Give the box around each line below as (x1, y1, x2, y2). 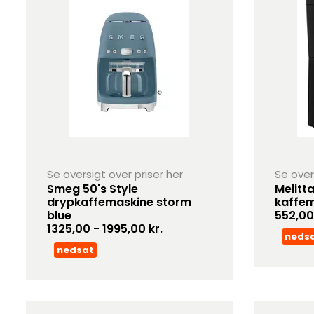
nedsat (57, 243, 95, 257)
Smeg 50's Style (47, 181, 139, 197)
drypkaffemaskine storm (47, 194, 192, 210)
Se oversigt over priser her (47, 167, 184, 182)
